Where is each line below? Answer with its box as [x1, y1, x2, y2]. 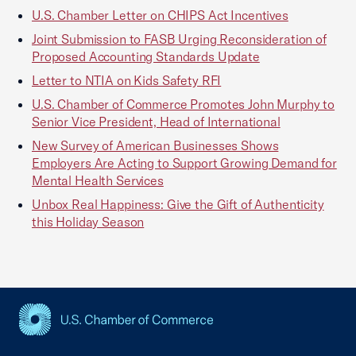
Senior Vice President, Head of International [32, 114, 281, 130]
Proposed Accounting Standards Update [32, 48, 260, 64]
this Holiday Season [32, 214, 145, 230]
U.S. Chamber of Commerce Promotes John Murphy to [32, 96, 335, 112]
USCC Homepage [18, 335, 121, 353]
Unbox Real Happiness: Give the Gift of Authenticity [32, 196, 324, 212]
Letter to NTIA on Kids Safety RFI [32, 72, 222, 88]
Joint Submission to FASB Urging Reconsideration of [32, 31, 327, 47]
